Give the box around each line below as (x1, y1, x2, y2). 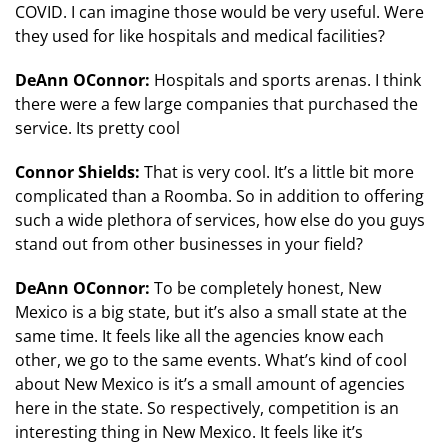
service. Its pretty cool (15, 117, 180, 140)
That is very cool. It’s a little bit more (144, 161, 414, 184)
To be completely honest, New (154, 277, 381, 300)
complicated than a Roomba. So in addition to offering (15, 185, 424, 208)
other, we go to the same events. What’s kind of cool (15, 349, 407, 372)
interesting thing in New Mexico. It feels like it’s (15, 421, 363, 444)
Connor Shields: (15, 161, 144, 184)
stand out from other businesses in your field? (15, 233, 363, 256)
